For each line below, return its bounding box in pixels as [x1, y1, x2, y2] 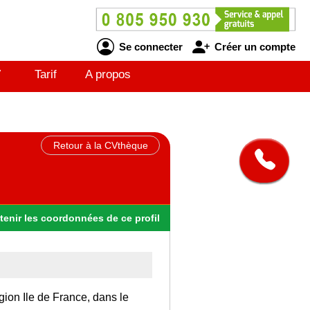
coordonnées [38, 212, 107, 224]
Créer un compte [211, 40, 295, 53]
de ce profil [107, 212, 160, 224]
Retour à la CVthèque [53, 140, 148, 151]
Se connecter [116, 40, 183, 53]
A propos [85, 68, 131, 81]
